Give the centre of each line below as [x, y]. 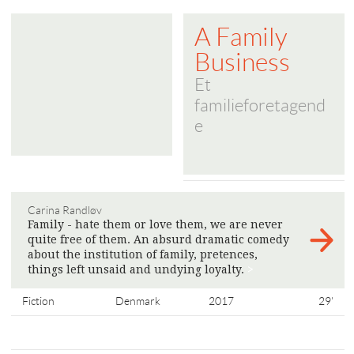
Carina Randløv [65, 210]
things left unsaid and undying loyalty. [137, 269]
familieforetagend [260, 105]
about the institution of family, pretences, [143, 254]
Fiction [38, 301]
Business [242, 62]
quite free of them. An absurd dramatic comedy [158, 239]
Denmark [138, 301]
